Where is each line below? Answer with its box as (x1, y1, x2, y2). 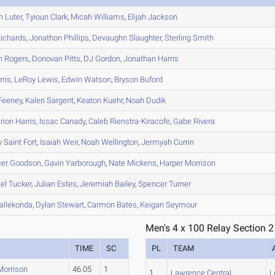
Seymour (164, 200, 198, 209)
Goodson (8, 158, 42, 168)
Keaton (77, 96, 102, 105)
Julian (34, 179, 56, 188)
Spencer (138, 179, 168, 188)
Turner (167, 179, 192, 188)
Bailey (113, 179, 136, 188)
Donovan (32, 54, 63, 63)
